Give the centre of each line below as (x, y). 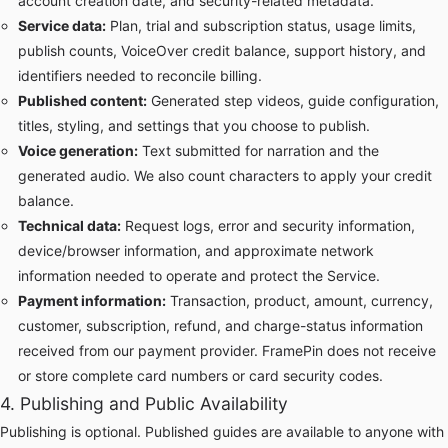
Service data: (61, 25)
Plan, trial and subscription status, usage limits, (260, 25)
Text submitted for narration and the (258, 150)
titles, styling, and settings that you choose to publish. (193, 125)
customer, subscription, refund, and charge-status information (220, 325)
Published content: (82, 100)
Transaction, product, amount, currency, (299, 300)
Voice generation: (77, 150)
